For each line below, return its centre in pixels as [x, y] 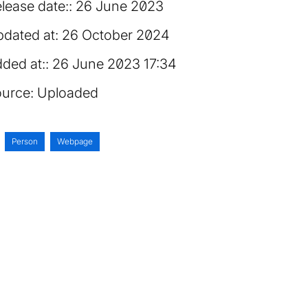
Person [25, 141]
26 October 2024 [116, 35]
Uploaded [68, 93]
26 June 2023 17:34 [114, 64]
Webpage [75, 141]
